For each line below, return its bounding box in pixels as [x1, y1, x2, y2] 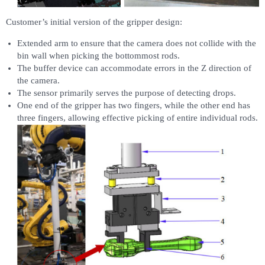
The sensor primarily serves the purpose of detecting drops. [17, 88, 236, 98]
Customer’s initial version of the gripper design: [6, 17, 182, 27]
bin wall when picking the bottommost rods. [17, 51, 180, 61]
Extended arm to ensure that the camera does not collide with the [17, 38, 256, 49]
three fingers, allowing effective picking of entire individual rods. [17, 113, 258, 123]
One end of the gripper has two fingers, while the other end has [17, 101, 250, 111]
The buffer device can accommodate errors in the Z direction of [17, 63, 251, 73]
